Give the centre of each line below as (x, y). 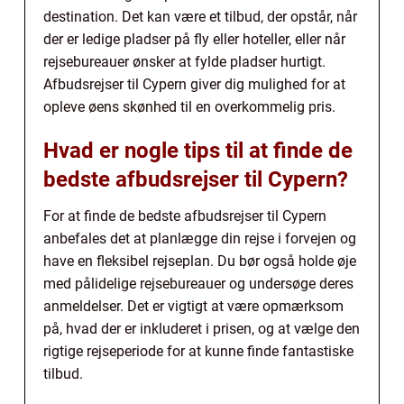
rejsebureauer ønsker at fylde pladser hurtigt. (184, 61)
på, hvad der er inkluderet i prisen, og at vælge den (202, 328)
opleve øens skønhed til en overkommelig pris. (189, 106)
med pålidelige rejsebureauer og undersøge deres (198, 283)
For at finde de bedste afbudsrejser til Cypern (185, 216)
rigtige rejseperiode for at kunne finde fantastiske (198, 351)
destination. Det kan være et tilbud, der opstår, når (200, 16)
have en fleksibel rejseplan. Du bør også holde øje (200, 261)
